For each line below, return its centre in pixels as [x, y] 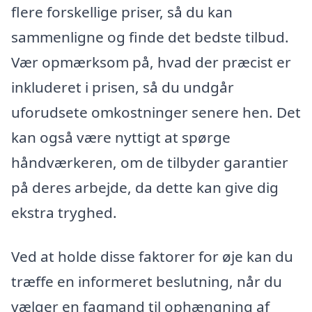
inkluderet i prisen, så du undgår [123, 87]
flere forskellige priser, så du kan [122, 11]
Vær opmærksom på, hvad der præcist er [151, 62]
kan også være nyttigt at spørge [121, 137]
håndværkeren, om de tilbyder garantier [150, 162]
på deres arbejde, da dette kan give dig [145, 187]
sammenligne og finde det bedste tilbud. [150, 37]
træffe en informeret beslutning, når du [147, 282]
